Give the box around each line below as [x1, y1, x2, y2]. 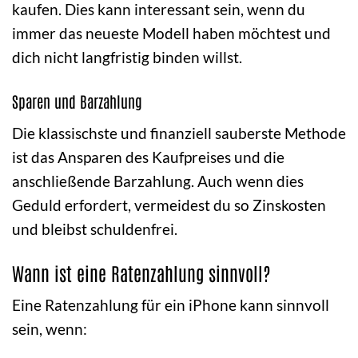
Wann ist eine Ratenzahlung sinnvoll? [12, 260, 271, 284]
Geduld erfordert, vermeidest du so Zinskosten [12, 195, 326, 214]
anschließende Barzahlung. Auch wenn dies [12, 171, 304, 190]
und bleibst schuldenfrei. [12, 219, 177, 238]
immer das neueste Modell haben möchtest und [12, 24, 331, 43]
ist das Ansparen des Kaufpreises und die [12, 147, 284, 166]
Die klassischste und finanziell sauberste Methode [12, 123, 346, 142]
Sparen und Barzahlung [12, 91, 142, 112]
